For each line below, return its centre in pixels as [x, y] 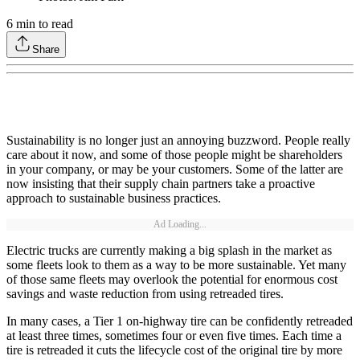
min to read [43, 24]
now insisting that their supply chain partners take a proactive [161, 184]
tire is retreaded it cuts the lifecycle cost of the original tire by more [174, 350]
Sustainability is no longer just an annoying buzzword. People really [178, 141]
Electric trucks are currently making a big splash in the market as [169, 251]
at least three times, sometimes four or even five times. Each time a [174, 336]
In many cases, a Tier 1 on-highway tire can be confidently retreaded [180, 321]
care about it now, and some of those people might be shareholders [174, 155]
